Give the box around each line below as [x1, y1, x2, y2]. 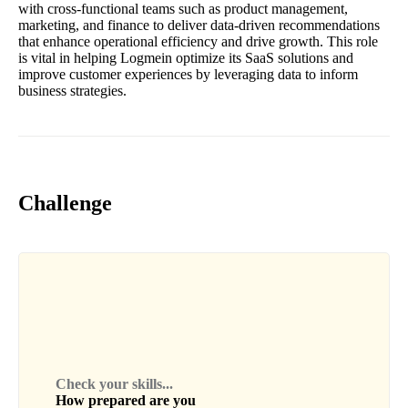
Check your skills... [56, 376, 173, 393]
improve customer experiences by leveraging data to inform [18, 66, 358, 83]
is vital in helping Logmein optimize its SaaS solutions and [18, 50, 353, 66]
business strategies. [18, 83, 127, 99]
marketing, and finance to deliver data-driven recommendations [18, 17, 380, 34]
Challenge [18, 191, 112, 216]
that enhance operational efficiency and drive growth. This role [18, 34, 378, 50]
